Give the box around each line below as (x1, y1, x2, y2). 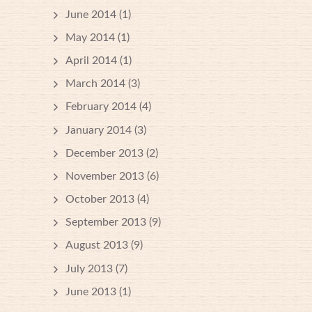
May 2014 (65, 31, 115, 43)
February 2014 (65, 101, 136, 113)
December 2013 (65, 147, 143, 159)
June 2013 (65, 286, 116, 297)
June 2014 (65, 8, 116, 20)
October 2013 (65, 194, 134, 205)
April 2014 (65, 54, 117, 66)
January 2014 (65, 124, 132, 136)
